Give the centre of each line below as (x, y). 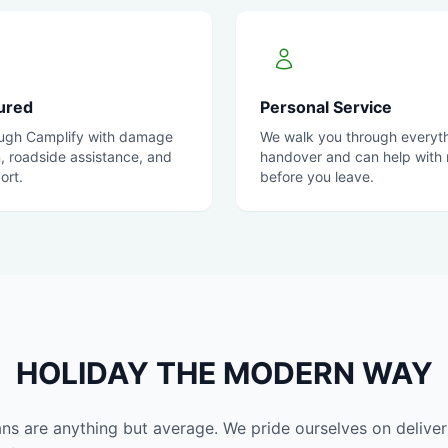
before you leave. (317, 176)
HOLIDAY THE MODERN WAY (224, 373)
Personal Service (326, 107)
